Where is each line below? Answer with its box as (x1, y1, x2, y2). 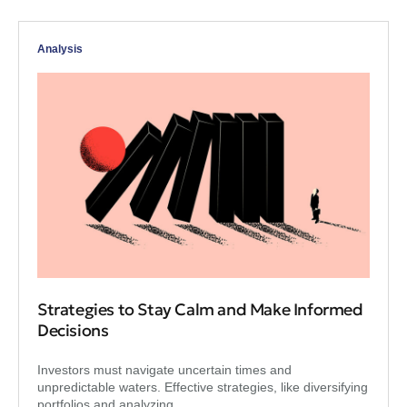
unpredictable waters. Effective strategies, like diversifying (37, 379, 368, 394)
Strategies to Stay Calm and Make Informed (37, 298, 363, 320)
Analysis (37, 42, 83, 55)
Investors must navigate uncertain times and (37, 362, 292, 377)
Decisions (37, 319, 109, 341)
